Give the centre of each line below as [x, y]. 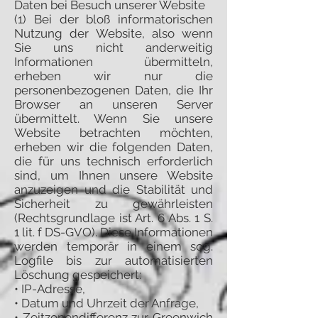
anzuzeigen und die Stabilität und [114, 190]
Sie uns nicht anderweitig [114, 48]
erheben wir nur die [114, 76]
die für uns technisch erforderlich [114, 161]
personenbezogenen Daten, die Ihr [114, 90]
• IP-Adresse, [50, 289]
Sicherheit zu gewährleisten [114, 204]
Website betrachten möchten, [114, 133]
